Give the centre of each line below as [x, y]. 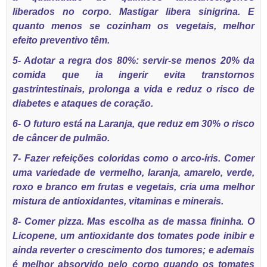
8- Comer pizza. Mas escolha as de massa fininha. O [133, 221]
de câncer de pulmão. [61, 138]
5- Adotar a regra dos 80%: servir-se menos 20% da [133, 60]
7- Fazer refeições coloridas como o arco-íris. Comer [133, 158]
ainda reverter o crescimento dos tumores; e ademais [133, 250]
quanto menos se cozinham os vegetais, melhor [133, 26]
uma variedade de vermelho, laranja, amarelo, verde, [133, 173]
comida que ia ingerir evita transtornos [133, 75]
